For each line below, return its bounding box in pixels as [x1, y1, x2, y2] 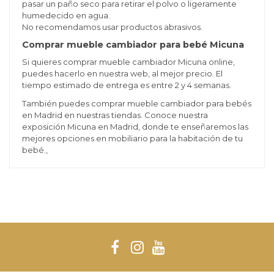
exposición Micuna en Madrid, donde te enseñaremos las [21, 121, 248, 131]
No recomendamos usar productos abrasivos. [21, 22, 202, 32]
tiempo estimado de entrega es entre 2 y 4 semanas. [21, 80, 231, 91]
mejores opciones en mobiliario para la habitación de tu [21, 133, 243, 143]
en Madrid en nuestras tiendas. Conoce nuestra [21, 109, 208, 120]
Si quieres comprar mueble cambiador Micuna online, [21, 57, 235, 67]
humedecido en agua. [21, 10, 110, 21]
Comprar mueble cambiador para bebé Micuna [21, 39, 244, 50]
